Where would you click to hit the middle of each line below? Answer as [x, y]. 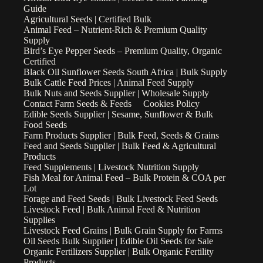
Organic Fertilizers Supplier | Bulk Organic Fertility [119, 252]
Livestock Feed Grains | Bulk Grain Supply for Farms [123, 231]
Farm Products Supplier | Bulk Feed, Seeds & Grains [121, 136]
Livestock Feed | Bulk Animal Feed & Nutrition [112, 210]
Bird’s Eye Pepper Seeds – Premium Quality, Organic [123, 51]
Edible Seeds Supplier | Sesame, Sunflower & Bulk [118, 114]
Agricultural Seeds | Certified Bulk [87, 19]
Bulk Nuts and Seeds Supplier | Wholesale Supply [116, 93]
